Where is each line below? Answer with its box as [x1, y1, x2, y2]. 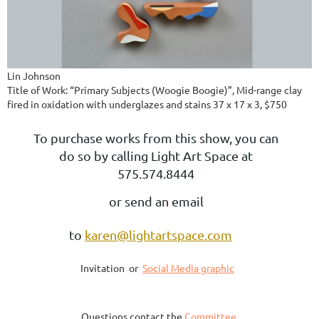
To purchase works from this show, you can [33, 130, 278, 145]
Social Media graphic [142, 261, 234, 274]
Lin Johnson [7, 68, 61, 82]
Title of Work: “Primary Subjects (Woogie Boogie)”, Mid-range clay [7, 83, 302, 96]
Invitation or [80, 261, 142, 274]
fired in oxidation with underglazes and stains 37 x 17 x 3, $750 [7, 97, 287, 110]
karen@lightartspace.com [85, 226, 232, 242]
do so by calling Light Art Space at [59, 147, 253, 163]
